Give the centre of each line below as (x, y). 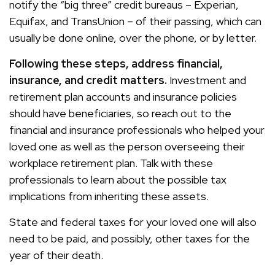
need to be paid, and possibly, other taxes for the (130, 238)
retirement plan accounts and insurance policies (123, 97)
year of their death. (56, 255)
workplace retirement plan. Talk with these (111, 163)
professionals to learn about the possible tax (118, 180)
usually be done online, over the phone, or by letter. (133, 38)
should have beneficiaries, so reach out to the (120, 113)
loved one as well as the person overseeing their (127, 146)
